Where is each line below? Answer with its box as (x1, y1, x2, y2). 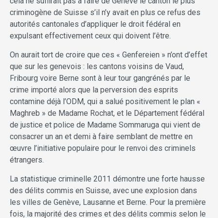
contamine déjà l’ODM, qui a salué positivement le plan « (10, 97, 200, 107)
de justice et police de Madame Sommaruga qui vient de (10, 120, 200, 130)
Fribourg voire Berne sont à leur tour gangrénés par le (10, 73, 190, 83)
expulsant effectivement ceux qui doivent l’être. (10, 31, 171, 41)
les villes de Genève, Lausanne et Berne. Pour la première (10, 198, 206, 207)
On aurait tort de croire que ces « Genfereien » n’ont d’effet (10, 50, 207, 60)
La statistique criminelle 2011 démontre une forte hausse (10, 174, 205, 184)
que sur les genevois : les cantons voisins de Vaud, (10, 62, 184, 72)
